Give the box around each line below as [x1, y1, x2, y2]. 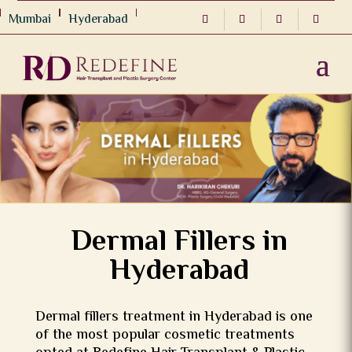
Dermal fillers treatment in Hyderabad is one [35, 306, 313, 328]
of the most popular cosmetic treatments [35, 324, 295, 346]
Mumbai [9, 10, 51, 30]
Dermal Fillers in [70, 220, 288, 266]
